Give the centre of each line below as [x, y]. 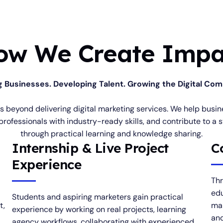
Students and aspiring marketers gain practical [98, 197]
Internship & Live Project [90, 148]
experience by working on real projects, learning [99, 209]
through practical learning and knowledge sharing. [111, 134]
